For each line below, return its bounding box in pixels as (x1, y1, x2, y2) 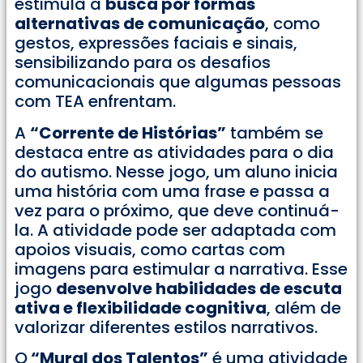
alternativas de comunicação (15, 12, 265, 36)
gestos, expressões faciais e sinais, (15, 32, 297, 55)
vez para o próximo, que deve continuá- (15, 199, 340, 222)
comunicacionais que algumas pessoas (15, 70, 341, 94)
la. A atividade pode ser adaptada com (15, 218, 336, 241)
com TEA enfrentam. (15, 90, 176, 113)
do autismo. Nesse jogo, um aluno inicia (15, 160, 338, 183)
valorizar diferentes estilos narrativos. (15, 315, 318, 339)
